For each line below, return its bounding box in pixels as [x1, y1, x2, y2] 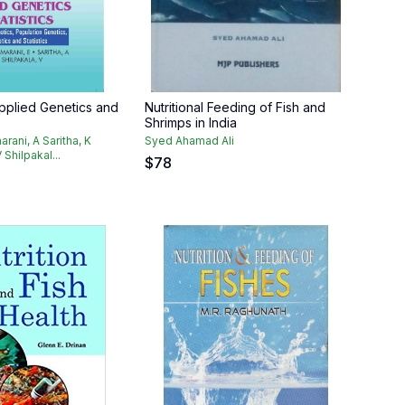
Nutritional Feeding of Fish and [145, 99, 325, 115]
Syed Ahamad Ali [145, 134, 234, 147]
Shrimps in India [145, 115, 237, 130]
